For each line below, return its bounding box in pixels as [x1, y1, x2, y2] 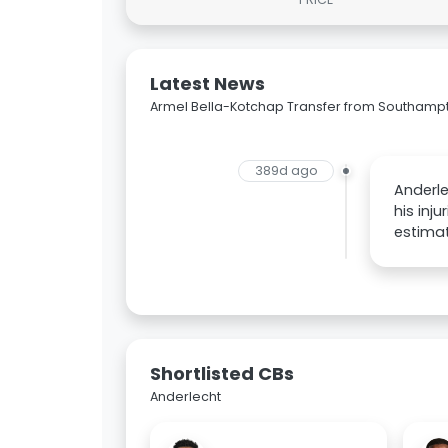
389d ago [254, 162, 318, 180]
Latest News [150, 71, 265, 97]
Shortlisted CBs [150, 361, 294, 387]
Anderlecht [150, 388, 221, 406]
